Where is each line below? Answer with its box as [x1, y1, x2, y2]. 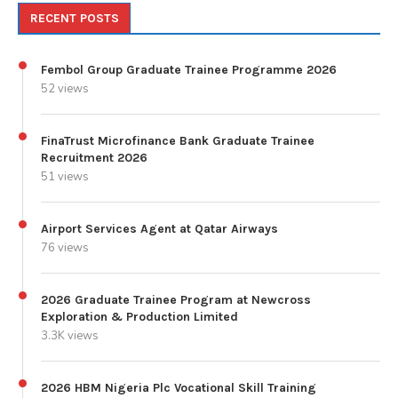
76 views [41, 239, 89, 256]
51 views [41, 168, 89, 185]
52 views [41, 80, 89, 97]
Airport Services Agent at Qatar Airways [41, 220, 278, 236]
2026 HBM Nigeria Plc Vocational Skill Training [41, 379, 316, 395]
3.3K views [41, 327, 99, 344]
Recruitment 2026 [41, 149, 147, 165]
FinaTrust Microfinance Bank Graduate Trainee [41, 132, 314, 148]
